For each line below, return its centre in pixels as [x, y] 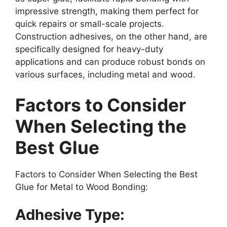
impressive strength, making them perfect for [107, 11]
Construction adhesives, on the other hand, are [111, 37]
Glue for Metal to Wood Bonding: [82, 187]
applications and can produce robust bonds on [110, 62]
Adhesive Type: [70, 215]
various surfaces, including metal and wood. [105, 75]
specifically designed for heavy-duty [89, 49]
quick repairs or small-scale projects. [90, 24]
